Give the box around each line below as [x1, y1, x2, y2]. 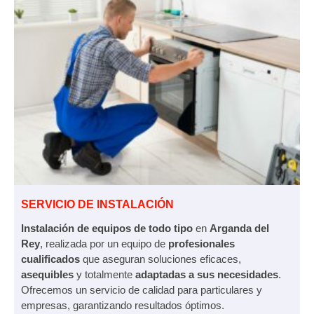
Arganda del [210, 221, 269, 234]
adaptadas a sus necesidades [135, 268, 278, 280]
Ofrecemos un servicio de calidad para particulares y [21, 283, 262, 296]
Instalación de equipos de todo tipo [21, 221, 193, 234]
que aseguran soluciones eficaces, [80, 252, 241, 265]
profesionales [168, 237, 235, 250]
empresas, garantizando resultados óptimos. [21, 299, 224, 311]
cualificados [21, 252, 80, 265]
